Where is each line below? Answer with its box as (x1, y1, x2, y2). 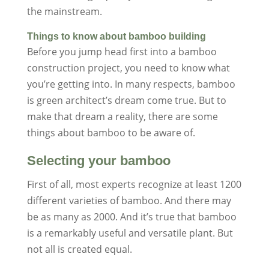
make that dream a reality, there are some (26, 110, 218, 124)
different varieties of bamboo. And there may (26, 194, 231, 208)
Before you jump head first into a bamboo (26, 45, 217, 59)
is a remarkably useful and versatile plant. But (26, 226, 233, 240)
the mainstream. (26, 5, 102, 19)
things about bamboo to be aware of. (26, 126, 195, 140)
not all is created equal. (26, 243, 132, 256)
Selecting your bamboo (26, 153, 171, 169)
